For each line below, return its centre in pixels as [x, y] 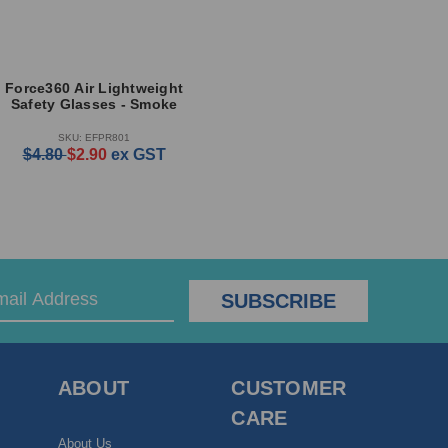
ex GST [138, 154]
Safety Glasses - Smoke [94, 104]
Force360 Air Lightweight [94, 88]
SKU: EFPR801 [94, 137]
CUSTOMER [289, 387]
